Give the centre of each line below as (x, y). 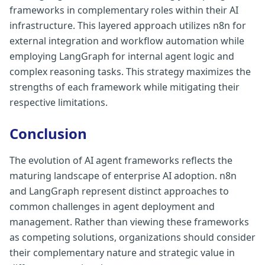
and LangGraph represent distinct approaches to (119, 191)
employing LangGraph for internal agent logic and (122, 56)
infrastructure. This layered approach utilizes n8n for (128, 25)
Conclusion (48, 133)
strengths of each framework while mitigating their (125, 87)
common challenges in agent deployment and (112, 206)
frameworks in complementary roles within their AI (124, 10)
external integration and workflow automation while (127, 41)
